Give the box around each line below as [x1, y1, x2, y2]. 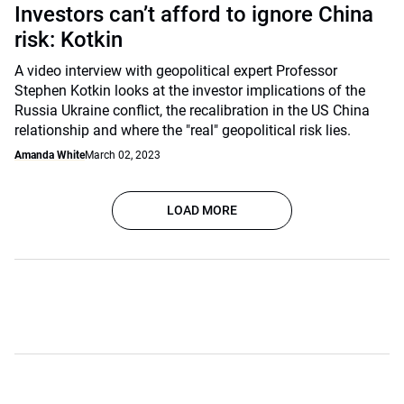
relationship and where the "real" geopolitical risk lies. [14, 122, 351, 139]
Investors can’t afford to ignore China [14, 2, 373, 27]
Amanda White [14, 149, 85, 161]
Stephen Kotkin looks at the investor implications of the [14, 82, 365, 99]
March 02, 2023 [85, 149, 161, 161]
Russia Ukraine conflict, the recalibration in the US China [14, 102, 370, 119]
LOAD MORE [167, 203, 237, 217]
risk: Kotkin [14, 27, 123, 52]
